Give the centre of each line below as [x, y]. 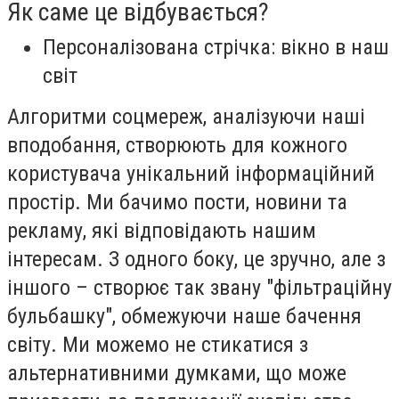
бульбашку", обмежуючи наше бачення [184, 316]
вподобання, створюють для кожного [177, 145]
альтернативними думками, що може [177, 373]
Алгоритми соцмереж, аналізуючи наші [186, 116]
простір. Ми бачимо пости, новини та [177, 202]
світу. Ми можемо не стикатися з [158, 344]
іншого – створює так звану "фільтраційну [199, 287]
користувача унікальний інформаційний [191, 173]
